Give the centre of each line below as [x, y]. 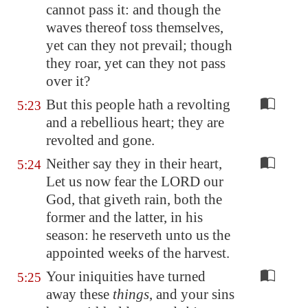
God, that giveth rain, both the [134, 199]
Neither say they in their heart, [134, 164]
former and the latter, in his [124, 217]
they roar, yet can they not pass [136, 63]
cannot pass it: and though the [133, 10]
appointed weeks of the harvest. [138, 253]
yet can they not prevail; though [139, 45]
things [131, 294]
